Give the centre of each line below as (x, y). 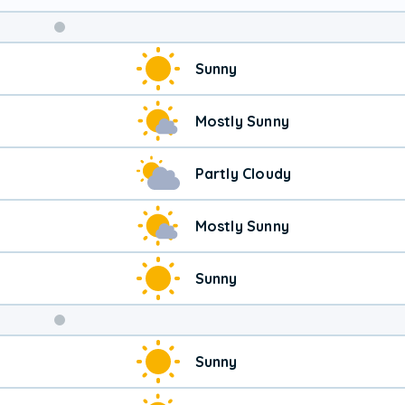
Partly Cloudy (243, 173)
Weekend (109, 351)
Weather (105, 380)
